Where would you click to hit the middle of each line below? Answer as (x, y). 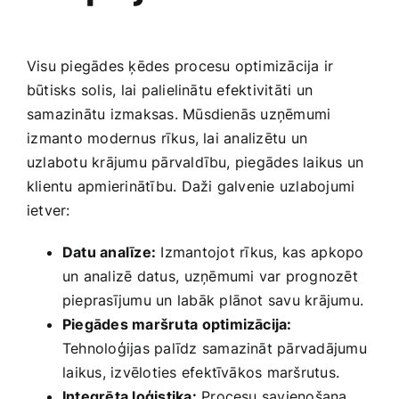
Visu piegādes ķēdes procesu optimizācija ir (180, 65)
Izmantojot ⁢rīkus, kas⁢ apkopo (260, 252)
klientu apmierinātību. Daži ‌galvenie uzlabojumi (191, 186)
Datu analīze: (110, 252)
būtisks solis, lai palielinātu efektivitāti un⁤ (170, 90)
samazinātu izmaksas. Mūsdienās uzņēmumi (179, 114)
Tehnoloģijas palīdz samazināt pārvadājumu (215, 348)
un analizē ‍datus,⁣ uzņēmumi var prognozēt (210, 276)
